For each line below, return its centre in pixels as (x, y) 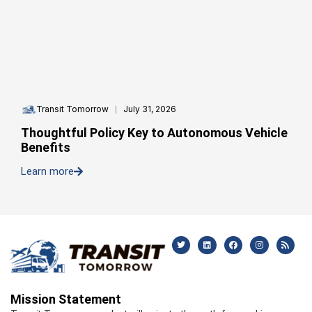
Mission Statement (66, 299)
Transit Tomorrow (72, 109)
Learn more (47, 171)
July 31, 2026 (150, 109)
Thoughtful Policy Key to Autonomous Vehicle (154, 133)
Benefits (46, 147)
